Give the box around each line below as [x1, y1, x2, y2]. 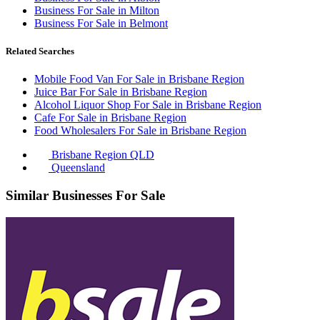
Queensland [49, 161, 105, 174]
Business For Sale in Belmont [34, 16, 168, 29]
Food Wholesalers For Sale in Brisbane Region [34, 124, 246, 137]
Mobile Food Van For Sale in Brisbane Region [34, 73, 244, 86]
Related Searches [6, 46, 74, 57]
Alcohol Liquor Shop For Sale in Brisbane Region [34, 99, 261, 111]
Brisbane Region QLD [49, 149, 154, 161]
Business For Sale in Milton [34, 4, 159, 16]
